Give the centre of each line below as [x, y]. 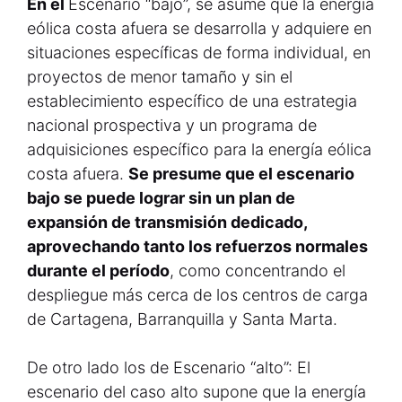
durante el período [98, 271]
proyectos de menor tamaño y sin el [160, 77]
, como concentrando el [258, 271]
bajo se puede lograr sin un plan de [161, 198]
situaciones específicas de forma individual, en [199, 52]
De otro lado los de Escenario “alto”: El [169, 367]
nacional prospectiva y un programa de [172, 125]
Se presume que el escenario [241, 174]
